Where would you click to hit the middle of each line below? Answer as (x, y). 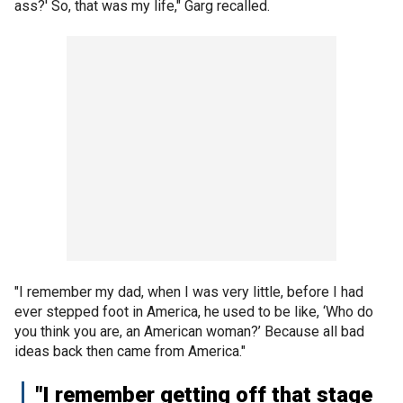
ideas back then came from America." (130, 351)
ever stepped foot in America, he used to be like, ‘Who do (194, 312)
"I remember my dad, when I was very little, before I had (189, 292)
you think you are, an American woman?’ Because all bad (189, 331)
